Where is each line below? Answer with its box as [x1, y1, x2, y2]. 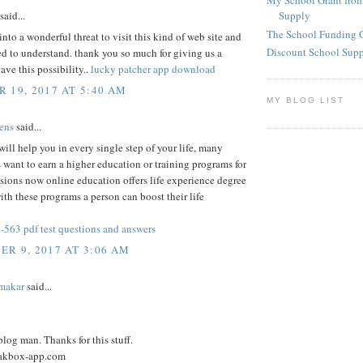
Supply [279, 8, 310, 23]
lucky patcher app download [91, 62, 216, 77]
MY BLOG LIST [267, 96, 345, 105]
